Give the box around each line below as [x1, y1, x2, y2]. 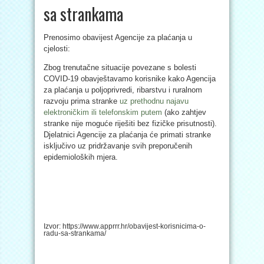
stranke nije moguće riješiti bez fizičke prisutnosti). [44, 119, 217, 128]
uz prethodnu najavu [120, 97, 189, 105]
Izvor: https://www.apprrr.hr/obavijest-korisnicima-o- [44, 222, 206, 230]
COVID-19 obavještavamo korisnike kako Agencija [44, 74, 216, 83]
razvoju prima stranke [44, 97, 120, 105]
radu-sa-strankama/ [44, 229, 106, 237]
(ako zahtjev [162, 108, 206, 117]
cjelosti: [44, 44, 70, 53]
